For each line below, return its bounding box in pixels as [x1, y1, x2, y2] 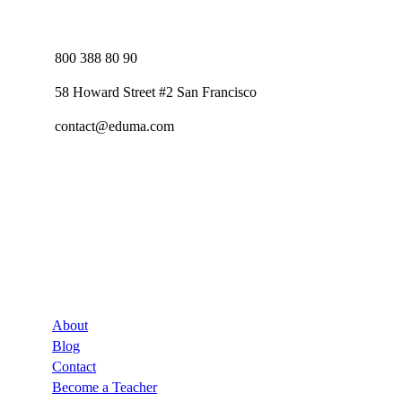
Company [16, 266, 76, 282]
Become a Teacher [52, 380, 157, 396]
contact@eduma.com [55, 118, 174, 134]
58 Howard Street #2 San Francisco [55, 84, 257, 100]
